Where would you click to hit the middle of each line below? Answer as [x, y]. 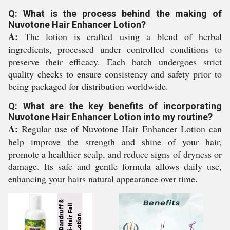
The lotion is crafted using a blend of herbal [120, 36]
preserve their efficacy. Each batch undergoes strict [115, 62]
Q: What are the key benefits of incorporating [115, 106]
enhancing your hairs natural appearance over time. [103, 179]
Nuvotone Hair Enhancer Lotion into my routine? [110, 117]
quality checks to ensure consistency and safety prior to [115, 74]
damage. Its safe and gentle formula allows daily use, [115, 166]
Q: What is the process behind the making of [115, 14]
